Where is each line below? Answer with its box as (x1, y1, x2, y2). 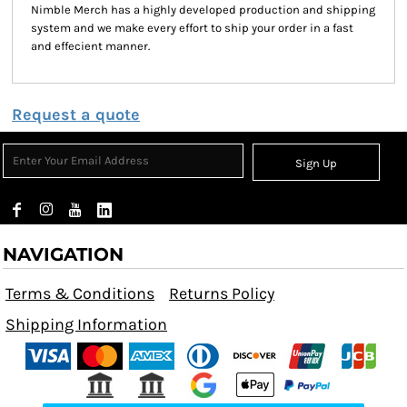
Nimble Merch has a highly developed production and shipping (31, 3, 375, 16)
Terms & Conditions (5, 283, 154, 303)
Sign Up (295, 156, 338, 171)
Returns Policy (169, 283, 274, 303)
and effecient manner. (31, 39, 150, 53)
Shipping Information (5, 314, 167, 334)
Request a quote (12, 104, 140, 124)
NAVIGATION (3, 243, 124, 265)
